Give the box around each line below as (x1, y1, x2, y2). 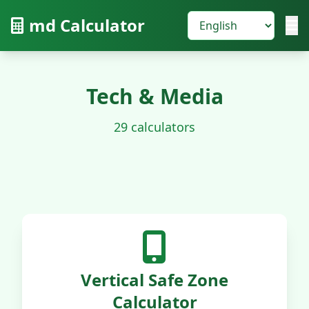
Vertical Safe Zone (81, 268, 228, 291)
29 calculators (114, 119, 195, 135)
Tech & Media (86, 82, 223, 110)
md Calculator (29, 14, 145, 37)
